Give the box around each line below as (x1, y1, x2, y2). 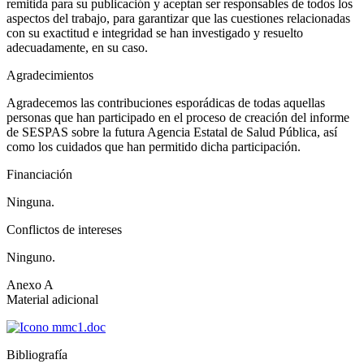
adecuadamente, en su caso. (6, 41, 148, 55)
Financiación (6, 167, 72, 182)
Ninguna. (6, 195, 54, 210)
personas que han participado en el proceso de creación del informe (6, 110, 349, 125)
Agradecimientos (6, 68, 93, 83)
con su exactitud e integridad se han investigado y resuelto (6, 26, 303, 41)
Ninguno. (6, 250, 55, 265)
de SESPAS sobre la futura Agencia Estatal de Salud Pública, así (6, 125, 337, 140)
